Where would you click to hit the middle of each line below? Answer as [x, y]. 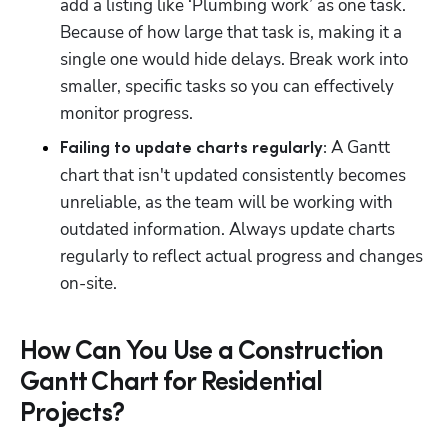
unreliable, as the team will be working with [226, 202]
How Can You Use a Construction [202, 352]
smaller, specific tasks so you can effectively [227, 86]
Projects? [72, 414]
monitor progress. [126, 113]
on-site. [88, 283]
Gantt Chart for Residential [171, 383]
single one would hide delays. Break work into [234, 59]
